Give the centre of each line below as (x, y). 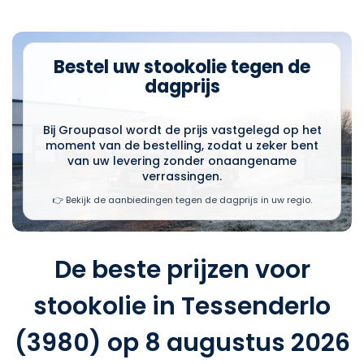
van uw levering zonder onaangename (182, 161)
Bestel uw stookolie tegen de (182, 67)
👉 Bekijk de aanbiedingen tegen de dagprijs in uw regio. (182, 200)
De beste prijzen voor (182, 269)
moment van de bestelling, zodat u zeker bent (182, 146)
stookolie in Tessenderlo (182, 306)
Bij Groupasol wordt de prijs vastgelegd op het (182, 130)
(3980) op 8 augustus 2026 (182, 342)
